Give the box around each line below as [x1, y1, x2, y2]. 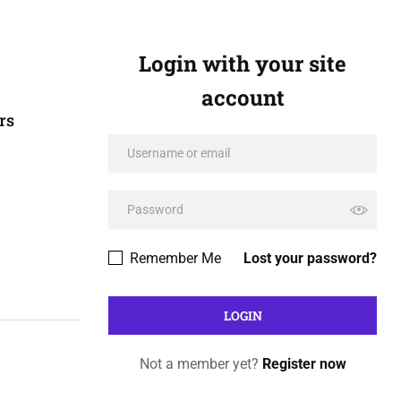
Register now [261, 355, 346, 372]
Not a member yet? [139, 355, 262, 372]
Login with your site [139, 49, 346, 78]
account [200, 83, 285, 112]
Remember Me [126, 250, 221, 267]
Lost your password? [243, 250, 377, 267]
